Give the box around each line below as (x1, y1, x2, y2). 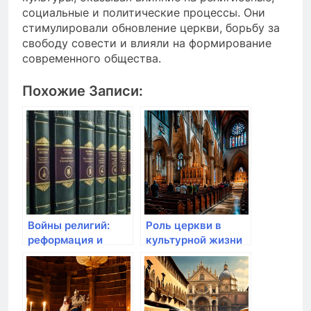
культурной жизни (146, 233, 242, 247)
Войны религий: (28, 219, 110, 233)
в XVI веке (28, 262, 82, 276)
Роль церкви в (146, 219, 221, 233)
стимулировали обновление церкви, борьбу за (22, 21, 280, 35)
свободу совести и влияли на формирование (22, 36, 271, 51)
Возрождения (146, 262, 218, 276)
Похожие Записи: (22, 83, 143, 100)
